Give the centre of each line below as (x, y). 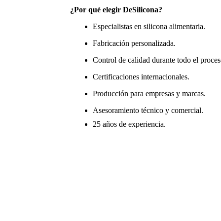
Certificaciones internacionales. (141, 76)
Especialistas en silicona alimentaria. (149, 26)
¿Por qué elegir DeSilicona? (116, 9)
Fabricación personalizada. (134, 43)
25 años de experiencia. (129, 124)
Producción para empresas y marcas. (149, 93)
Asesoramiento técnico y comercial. (148, 110)
